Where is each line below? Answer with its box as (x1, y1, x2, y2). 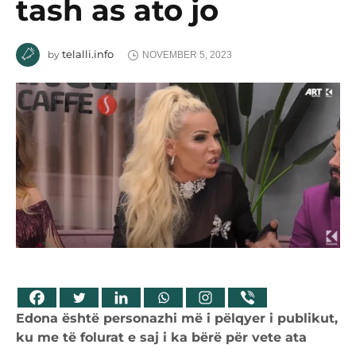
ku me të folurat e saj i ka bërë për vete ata (16, 329, 307, 345)
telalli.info (62, 47, 114, 60)
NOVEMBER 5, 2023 (141, 49, 232, 61)
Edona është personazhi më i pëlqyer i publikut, (16, 310, 338, 326)
